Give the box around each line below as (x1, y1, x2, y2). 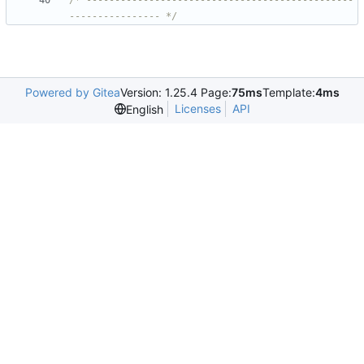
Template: (262, 85, 315, 100)
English (125, 102, 163, 116)
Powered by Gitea (24, 85, 120, 100)
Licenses (174, 102, 221, 116)
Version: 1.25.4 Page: (119, 85, 232, 100)
